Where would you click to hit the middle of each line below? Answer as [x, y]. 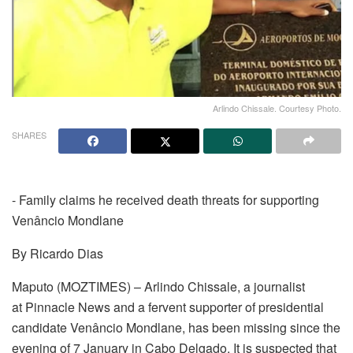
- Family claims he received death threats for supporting [165, 200]
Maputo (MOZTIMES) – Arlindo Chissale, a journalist [158, 287]
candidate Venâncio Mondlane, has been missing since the [176, 328]
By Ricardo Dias [58, 254]
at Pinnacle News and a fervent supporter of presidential [168, 307]
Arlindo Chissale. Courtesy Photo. [277, 108]
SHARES [29, 135]
